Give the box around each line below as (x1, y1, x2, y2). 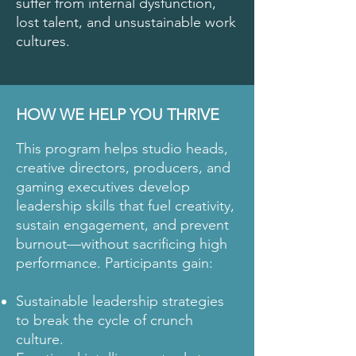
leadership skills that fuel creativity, (16, 197, 234, 215)
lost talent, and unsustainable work (16, 14, 236, 31)
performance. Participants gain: (16, 254, 213, 272)
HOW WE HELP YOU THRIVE (16, 105, 219, 124)
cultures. (16, 33, 70, 50)
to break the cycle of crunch (16, 311, 193, 329)
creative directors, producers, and (16, 159, 230, 176)
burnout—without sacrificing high (16, 235, 227, 253)
